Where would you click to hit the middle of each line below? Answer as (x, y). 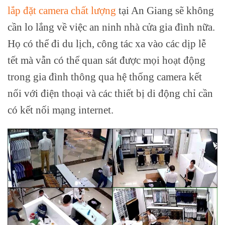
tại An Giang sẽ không (165, 11)
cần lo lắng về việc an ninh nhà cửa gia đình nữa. (111, 27)
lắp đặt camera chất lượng (62, 11)
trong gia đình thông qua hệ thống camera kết (105, 77)
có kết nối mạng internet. (61, 110)
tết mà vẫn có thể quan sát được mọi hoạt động (106, 60)
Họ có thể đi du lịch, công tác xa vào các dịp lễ (107, 44)
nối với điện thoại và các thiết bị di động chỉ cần (110, 93)
